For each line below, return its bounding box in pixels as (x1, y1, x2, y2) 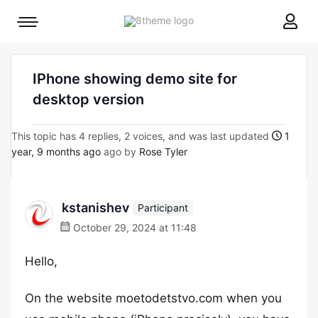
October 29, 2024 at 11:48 (70, 221, 197, 234)
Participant (138, 201, 188, 214)
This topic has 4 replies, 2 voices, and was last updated (11, 130, 272, 142)
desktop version (33, 91, 144, 108)
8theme (193, 13, 229, 26)
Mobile (27, 19, 57, 31)
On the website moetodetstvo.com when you (25, 291, 282, 305)
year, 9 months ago (11, 146, 101, 158)
